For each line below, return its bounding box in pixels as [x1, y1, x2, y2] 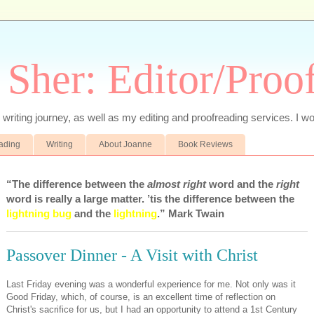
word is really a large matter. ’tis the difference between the [6, 192, 294, 205]
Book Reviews [178, 139, 233, 149]
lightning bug [6, 207, 71, 219]
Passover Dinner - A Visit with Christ [6, 245, 258, 264]
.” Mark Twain [157, 207, 224, 219]
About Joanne [99, 139, 152, 149]
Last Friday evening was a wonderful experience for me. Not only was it [6, 279, 296, 290]
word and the [206, 177, 276, 190]
